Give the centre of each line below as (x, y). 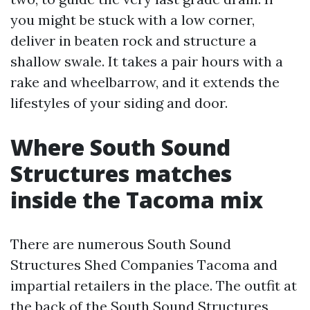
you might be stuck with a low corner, (133, 19)
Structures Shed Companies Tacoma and (144, 264)
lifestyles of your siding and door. (119, 102)
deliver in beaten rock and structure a (134, 40)
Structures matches (121, 173)
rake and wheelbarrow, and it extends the (145, 82)
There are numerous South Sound (121, 244)
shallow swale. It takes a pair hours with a (147, 61)
